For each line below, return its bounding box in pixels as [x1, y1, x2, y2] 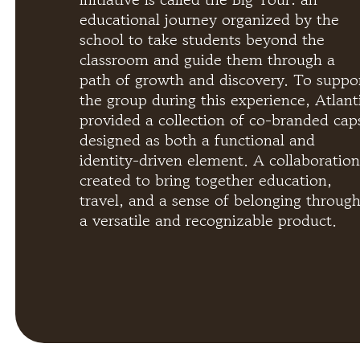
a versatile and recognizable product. [79, 209, 337, 233]
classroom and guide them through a [79, 48, 335, 72]
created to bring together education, [79, 169, 332, 193]
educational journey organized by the [79, 8, 339, 32]
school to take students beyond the [79, 28, 325, 52]
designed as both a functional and [79, 129, 315, 153]
